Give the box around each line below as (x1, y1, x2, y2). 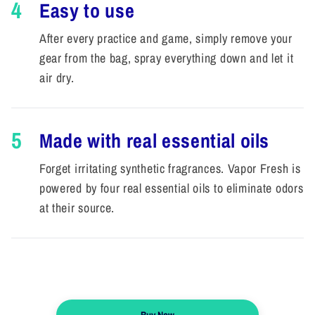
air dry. (39, 68, 75, 86)
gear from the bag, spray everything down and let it (39, 49, 294, 67)
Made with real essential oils (39, 127, 270, 154)
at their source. (39, 198, 115, 217)
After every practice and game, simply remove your (39, 29, 292, 47)
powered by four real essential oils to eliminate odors (39, 179, 304, 197)
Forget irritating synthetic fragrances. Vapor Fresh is (39, 159, 301, 177)
